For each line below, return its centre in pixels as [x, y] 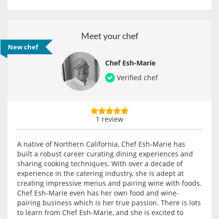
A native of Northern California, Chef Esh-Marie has [101, 144]
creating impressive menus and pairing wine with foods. [109, 183]
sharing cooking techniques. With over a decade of [100, 164]
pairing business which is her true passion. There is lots [109, 203]
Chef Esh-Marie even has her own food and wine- [98, 193]
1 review [109, 119]
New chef [23, 47]
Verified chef [136, 77]
